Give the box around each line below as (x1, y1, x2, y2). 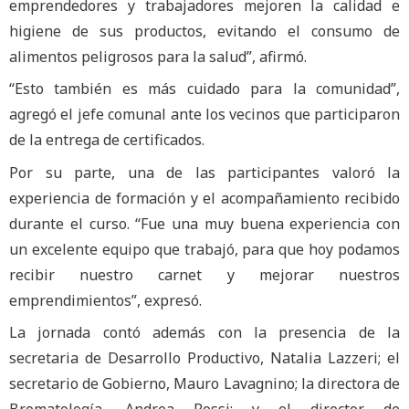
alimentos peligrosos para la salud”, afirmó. (9, 47, 307, 68)
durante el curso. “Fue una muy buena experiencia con (9, 213, 400, 234)
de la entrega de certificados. (9, 130, 204, 151)
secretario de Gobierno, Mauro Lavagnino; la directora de (9, 372, 400, 393)
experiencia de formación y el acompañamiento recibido (9, 187, 400, 208)
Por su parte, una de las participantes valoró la (9, 162, 400, 183)
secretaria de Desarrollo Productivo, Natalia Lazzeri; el (9, 347, 400, 368)
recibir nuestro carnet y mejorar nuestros (9, 264, 400, 285)
